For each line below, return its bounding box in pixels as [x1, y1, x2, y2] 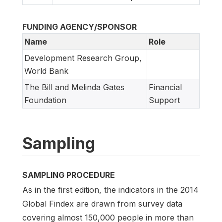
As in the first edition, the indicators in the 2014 [22, 185, 199, 195]
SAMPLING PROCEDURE [22, 170, 115, 180]
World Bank [24, 66, 68, 76]
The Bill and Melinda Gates [24, 82, 124, 93]
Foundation [24, 95, 66, 106]
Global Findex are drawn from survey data [22, 199, 182, 209]
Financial [149, 82, 182, 93]
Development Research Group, [24, 53, 142, 63]
